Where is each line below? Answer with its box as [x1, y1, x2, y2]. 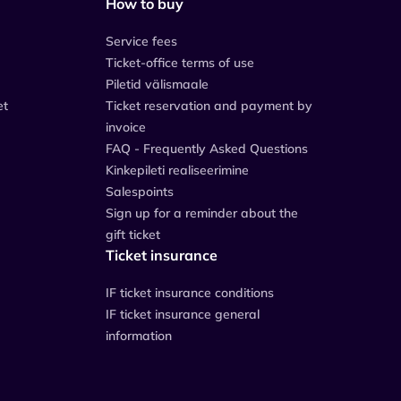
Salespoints [106, 183, 174, 200]
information [106, 327, 172, 344]
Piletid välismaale [106, 75, 209, 92]
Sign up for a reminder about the [106, 204, 298, 221]
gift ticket [106, 226, 160, 243]
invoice [106, 118, 146, 135]
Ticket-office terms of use [106, 54, 254, 71]
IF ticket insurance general [106, 305, 260, 322]
